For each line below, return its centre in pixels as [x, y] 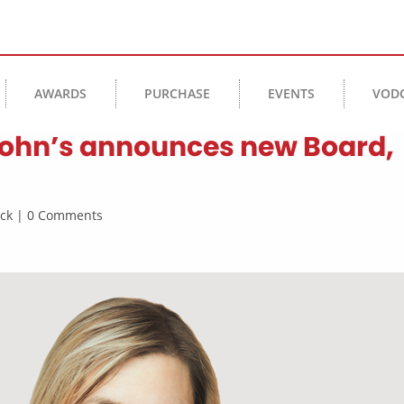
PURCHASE [178, 94]
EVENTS [292, 94]
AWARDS [61, 94]
